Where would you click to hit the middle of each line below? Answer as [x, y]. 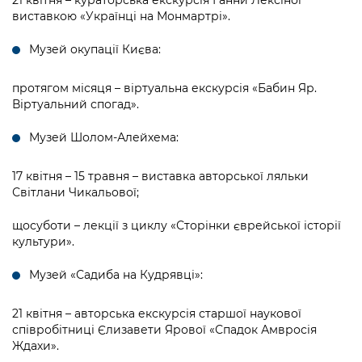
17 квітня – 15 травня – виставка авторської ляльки [160, 177]
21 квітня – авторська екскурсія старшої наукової [157, 314]
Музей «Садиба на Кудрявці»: [116, 275]
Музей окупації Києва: [95, 50]
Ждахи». [36, 346]
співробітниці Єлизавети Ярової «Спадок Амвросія [164, 330]
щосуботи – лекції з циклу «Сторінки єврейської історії [177, 226]
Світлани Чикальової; [76, 193]
